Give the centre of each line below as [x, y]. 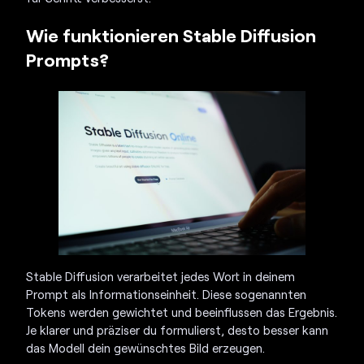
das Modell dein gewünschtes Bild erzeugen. [146, 348]
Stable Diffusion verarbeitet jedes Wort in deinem [161, 277]
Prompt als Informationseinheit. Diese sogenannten [167, 295]
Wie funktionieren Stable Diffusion [171, 35]
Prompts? [68, 59]
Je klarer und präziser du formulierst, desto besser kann [178, 330]
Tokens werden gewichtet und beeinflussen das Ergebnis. [182, 312]
